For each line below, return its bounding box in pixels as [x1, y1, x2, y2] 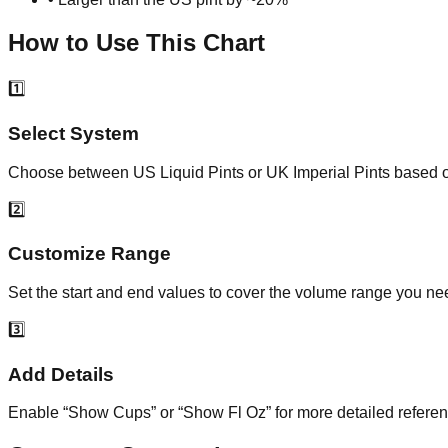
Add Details [8, 363, 114, 385]
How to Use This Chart [8, 29, 265, 57]
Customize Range [8, 243, 171, 265]
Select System [8, 122, 139, 144]
